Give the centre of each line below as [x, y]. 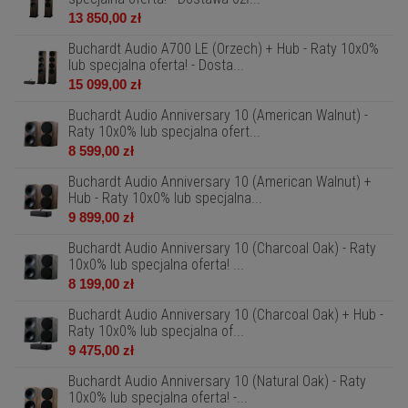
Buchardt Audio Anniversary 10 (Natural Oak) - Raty [217, 381]
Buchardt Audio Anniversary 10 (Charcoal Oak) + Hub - [226, 315]
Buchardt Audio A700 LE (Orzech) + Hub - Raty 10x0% [224, 49]
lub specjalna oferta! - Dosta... [156, 65]
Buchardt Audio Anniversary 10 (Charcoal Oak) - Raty [222, 248]
